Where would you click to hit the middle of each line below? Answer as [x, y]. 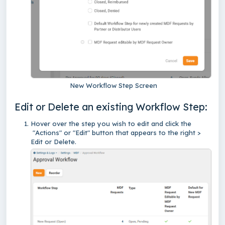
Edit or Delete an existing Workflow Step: [111, 106]
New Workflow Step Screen [113, 85]
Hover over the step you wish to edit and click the [111, 123]
